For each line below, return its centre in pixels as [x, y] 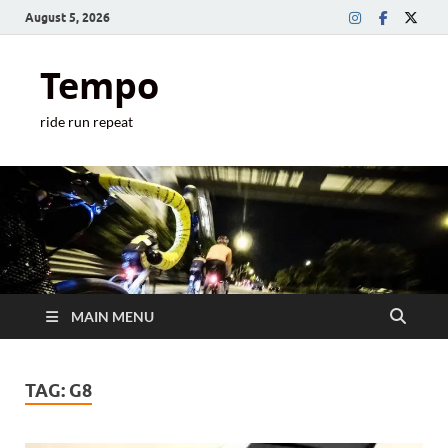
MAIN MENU [112, 316]
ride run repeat [86, 121]
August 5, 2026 [67, 17]
